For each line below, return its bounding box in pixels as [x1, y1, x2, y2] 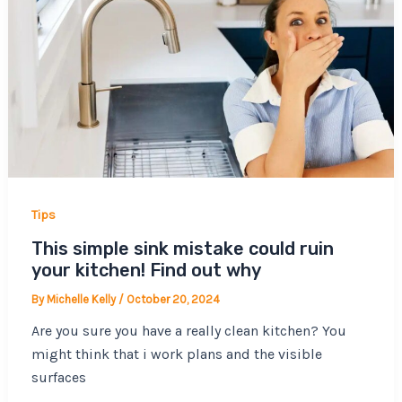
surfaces [31, 369, 86, 387]
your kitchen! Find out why [31, 259, 261, 282]
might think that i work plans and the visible [31, 345, 322, 363]
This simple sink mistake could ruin [31, 238, 334, 260]
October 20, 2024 [126, 293, 220, 307]
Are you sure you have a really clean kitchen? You [31, 322, 346, 340]
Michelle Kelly [46, 293, 118, 307]
